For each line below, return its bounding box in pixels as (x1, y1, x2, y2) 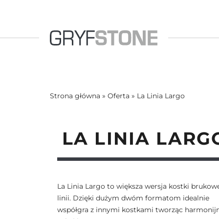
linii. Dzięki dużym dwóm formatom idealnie (57, 194, 209, 202)
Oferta (108, 91, 130, 100)
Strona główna (50, 91, 100, 100)
